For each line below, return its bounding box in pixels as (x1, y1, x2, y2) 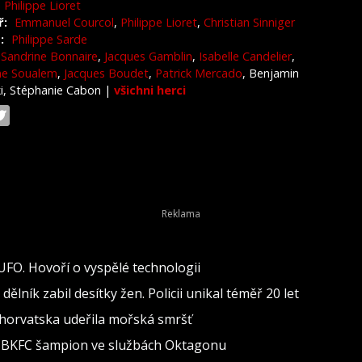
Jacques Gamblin (104, 48, 192, 64)
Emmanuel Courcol (15, 15, 114, 30)
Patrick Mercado (155, 65, 242, 81)
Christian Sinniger (204, 15, 295, 30)
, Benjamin (242, 65, 299, 81)
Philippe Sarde (11, 32, 87, 47)
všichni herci (114, 82, 186, 98)
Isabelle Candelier (199, 48, 292, 64)
